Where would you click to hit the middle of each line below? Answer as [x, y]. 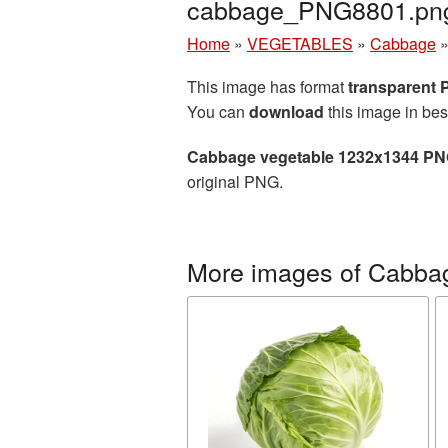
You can [218, 111]
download [286, 111]
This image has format [267, 86]
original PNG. [235, 181]
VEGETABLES [300, 43]
